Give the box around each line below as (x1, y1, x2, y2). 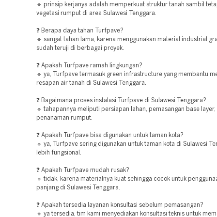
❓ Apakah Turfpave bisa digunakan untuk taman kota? (36, 133, 184, 138)
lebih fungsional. (36, 150, 81, 155)
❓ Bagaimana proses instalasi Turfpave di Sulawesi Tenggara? (36, 98, 206, 103)
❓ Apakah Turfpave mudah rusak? (36, 168, 129, 173)
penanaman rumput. (36, 115, 93, 121)
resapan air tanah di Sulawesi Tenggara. (36, 80, 146, 86)
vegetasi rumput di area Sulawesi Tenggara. (36, 11, 156, 16)
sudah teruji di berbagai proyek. (36, 46, 124, 51)
